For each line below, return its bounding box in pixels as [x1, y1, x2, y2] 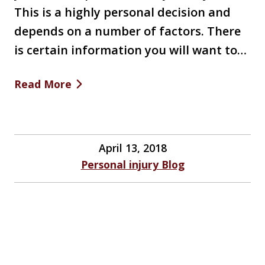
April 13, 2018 [98, 140, 167, 155]
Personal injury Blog [80, 157, 185, 172]
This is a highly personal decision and [14, 4, 231, 20]
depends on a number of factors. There [14, 22, 241, 39]
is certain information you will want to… [14, 41, 247, 58]
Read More [14, 76, 72, 91]
